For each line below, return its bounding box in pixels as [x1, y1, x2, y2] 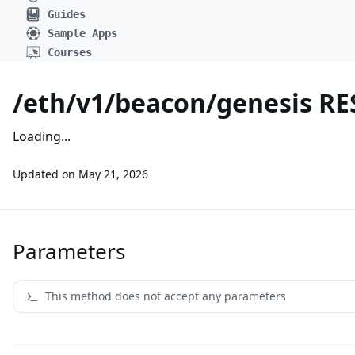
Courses [48, 46, 92, 59]
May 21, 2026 [78, 166, 148, 181]
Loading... [13, 128, 71, 145]
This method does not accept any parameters [45, 288, 286, 303]
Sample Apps [48, 27, 117, 40]
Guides [48, 8, 86, 21]
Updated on [13, 166, 75, 181]
